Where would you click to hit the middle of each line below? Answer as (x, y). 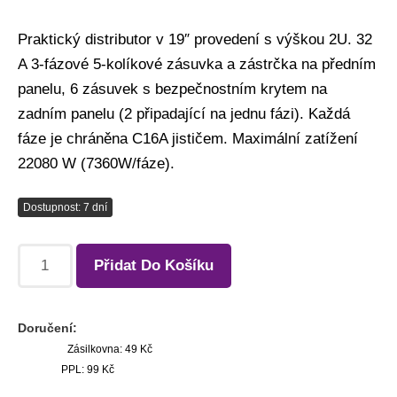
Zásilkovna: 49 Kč (109, 349)
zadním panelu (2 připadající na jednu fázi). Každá (184, 113)
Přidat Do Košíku (153, 265)
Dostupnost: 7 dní (65, 207)
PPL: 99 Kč (86, 369)
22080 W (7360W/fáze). (96, 163)
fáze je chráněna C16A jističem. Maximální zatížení (188, 138)
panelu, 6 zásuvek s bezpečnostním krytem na (172, 89)
